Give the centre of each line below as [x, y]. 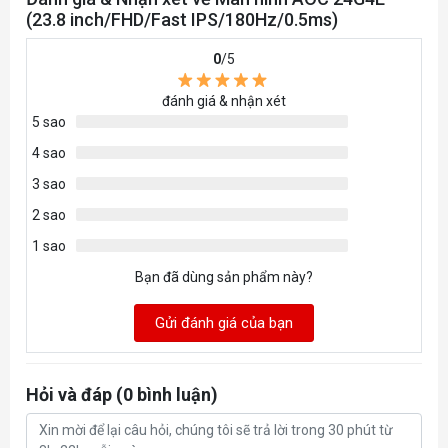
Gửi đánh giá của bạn [224, 322]
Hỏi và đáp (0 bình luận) [122, 395]
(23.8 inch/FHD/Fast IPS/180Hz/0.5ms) [182, 19]
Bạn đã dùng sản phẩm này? [224, 276]
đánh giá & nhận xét [224, 100]
